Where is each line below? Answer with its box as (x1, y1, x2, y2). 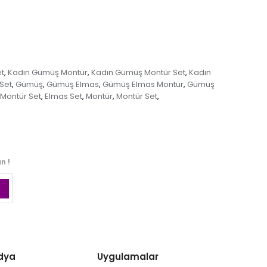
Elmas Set (45, 91, 82, 103)
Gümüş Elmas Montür (102, 79, 184, 91)
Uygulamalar (97, 250, 159, 263)
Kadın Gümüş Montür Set (91, 67, 185, 79)
